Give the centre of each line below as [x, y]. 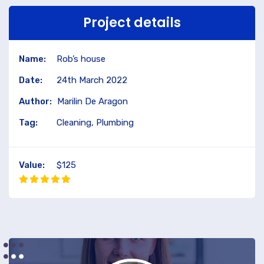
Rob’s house [81, 59]
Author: [35, 101]
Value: [32, 165]
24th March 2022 [92, 80]
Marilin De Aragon [93, 101]
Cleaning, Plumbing [95, 123]
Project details [132, 23]
